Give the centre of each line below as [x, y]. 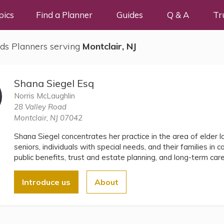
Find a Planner [64, 15]
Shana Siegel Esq [54, 83]
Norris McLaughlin [44, 96]
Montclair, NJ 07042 [48, 118]
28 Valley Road [40, 107]
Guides [129, 15]
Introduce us [46, 182]
